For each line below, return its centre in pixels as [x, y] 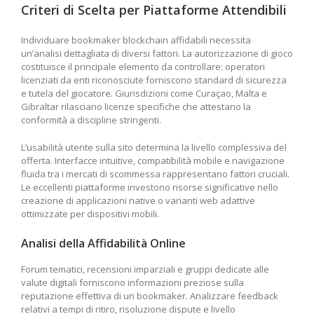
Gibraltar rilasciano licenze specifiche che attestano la [136, 106]
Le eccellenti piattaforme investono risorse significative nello [150, 187]
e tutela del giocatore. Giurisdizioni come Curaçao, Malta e [144, 93]
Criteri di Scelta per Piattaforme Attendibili [154, 10]
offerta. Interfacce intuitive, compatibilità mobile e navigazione [153, 160]
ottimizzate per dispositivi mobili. [90, 213]
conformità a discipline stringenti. [91, 120]
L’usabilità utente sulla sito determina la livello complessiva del [154, 147]
